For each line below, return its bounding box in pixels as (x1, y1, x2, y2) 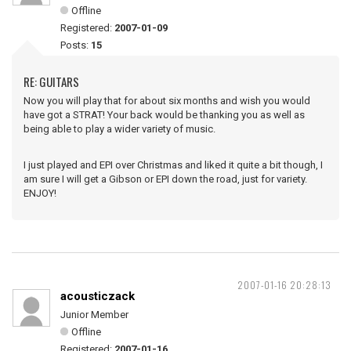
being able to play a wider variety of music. (24, 123, 215, 135)
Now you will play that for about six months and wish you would (24, 95, 310, 107)
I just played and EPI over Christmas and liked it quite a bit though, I (24, 159, 323, 171)
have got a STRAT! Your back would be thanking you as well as (24, 109, 305, 121)
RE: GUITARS (24, 73, 79, 90)
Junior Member (60, 309, 128, 320)
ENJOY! (24, 187, 56, 199)
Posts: (60, 39, 91, 51)
